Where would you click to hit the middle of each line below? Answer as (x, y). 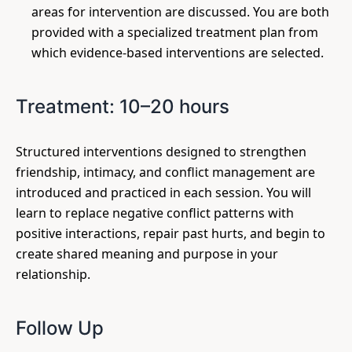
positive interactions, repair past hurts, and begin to (170, 233)
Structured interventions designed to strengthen (161, 152)
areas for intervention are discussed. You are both (180, 12)
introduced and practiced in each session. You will (163, 192)
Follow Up (60, 328)
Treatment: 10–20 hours (123, 106)
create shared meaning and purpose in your (147, 254)
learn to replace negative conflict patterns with (155, 213)
